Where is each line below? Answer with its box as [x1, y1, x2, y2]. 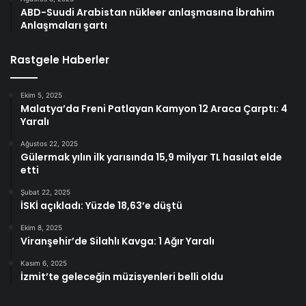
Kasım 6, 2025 [20, 258, 67, 267]
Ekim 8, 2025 [20, 223, 62, 232]
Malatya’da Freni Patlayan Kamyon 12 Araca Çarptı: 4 [20, 101, 288, 115]
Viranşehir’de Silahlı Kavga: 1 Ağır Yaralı [20, 234, 214, 248]
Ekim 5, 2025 [20, 90, 62, 99]
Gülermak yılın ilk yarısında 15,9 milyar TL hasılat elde [20, 150, 282, 164]
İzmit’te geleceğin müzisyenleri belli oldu [20, 269, 223, 283]
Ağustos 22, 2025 [20, 139, 78, 148]
